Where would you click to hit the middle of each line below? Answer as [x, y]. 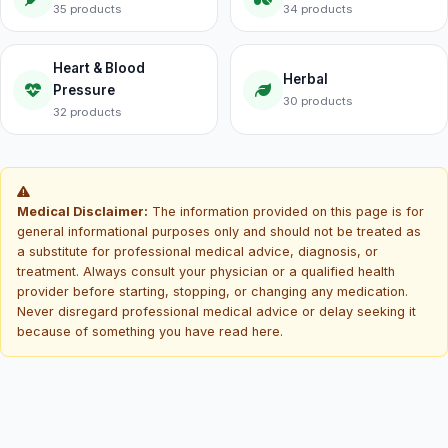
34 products [317, 9]
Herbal [305, 79]
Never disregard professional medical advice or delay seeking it [216, 311]
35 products [87, 9]
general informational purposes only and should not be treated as [219, 231]
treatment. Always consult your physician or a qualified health [206, 271]
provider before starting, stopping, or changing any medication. [212, 291]
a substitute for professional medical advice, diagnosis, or [197, 251]
